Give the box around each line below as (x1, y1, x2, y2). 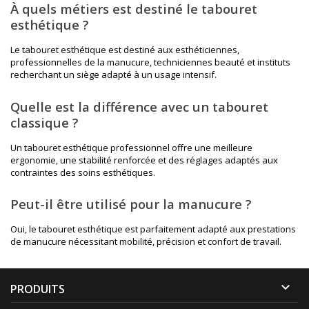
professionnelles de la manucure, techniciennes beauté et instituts (10, 56, 290, 69)
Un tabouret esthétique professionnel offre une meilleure (10, 141, 252, 154)
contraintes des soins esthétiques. (10, 166, 155, 179)
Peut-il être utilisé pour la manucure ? (10, 195, 252, 213)
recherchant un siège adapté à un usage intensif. (10, 68, 217, 81)
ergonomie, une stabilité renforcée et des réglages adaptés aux (10, 153, 278, 166)
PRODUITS (10, 281, 65, 297)
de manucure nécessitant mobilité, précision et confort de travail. (10, 235, 281, 248)
